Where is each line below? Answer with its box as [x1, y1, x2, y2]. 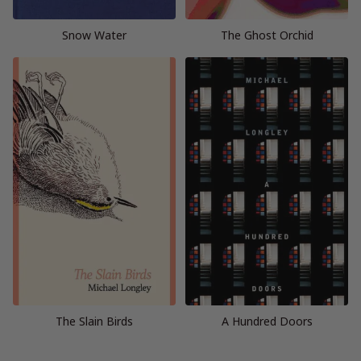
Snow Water [62, 27, 127, 43]
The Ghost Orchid [220, 27, 313, 43]
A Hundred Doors [221, 313, 313, 329]
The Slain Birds [56, 313, 133, 329]
